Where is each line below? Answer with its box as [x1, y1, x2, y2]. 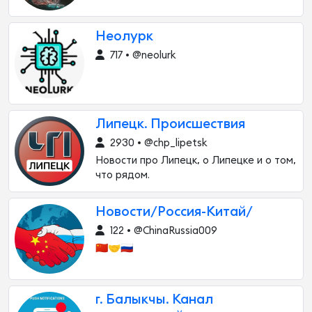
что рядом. [95, 170, 150, 180]
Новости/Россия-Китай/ [95, 205, 253, 219]
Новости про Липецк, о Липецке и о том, [95, 155, 296, 166]
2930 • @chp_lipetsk [107, 138, 208, 148]
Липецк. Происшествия [95, 118, 245, 131]
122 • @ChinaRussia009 [107, 226, 217, 236]
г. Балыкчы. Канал [95, 293, 213, 306]
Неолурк [95, 30, 153, 43]
